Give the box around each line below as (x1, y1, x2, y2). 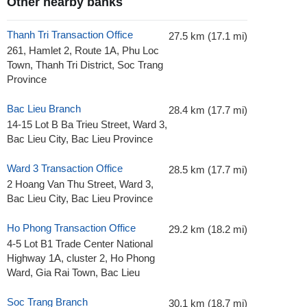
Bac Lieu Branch (7, 103, 81, 115)
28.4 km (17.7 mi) (169, 104, 247, 116)
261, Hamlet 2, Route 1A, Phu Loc (7, 45, 159, 57)
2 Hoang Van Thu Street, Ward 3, (7, 178, 153, 191)
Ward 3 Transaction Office (7, 162, 123, 175)
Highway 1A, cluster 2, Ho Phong (7, 252, 155, 265)
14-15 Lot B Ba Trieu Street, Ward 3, (7, 119, 167, 131)
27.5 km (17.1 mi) (169, 30, 247, 42)
